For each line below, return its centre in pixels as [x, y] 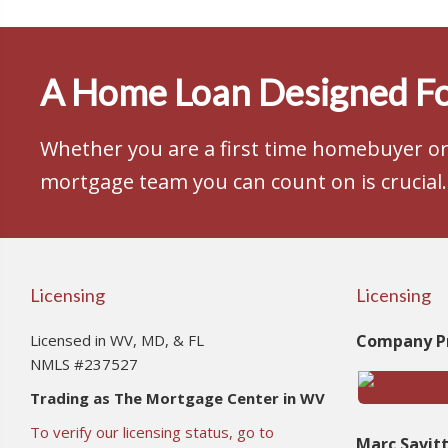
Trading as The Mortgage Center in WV [177, 397]
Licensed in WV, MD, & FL [117, 339]
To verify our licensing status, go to [152, 431]
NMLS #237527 [84, 363]
